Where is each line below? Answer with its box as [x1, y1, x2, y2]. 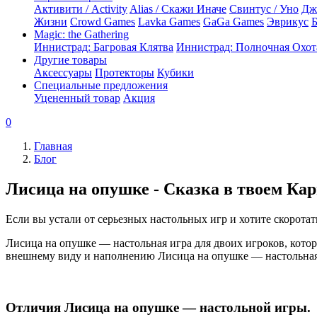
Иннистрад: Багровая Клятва [34, 41, 173, 53]
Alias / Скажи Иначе [129, 3, 226, 15]
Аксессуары [34, 67, 92, 79]
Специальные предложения [34, 79, 168, 91]
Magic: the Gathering [34, 28, 129, 40]
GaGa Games [203, 16, 264, 28]
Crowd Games [70, 16, 135, 28]
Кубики [157, 67, 194, 79]
